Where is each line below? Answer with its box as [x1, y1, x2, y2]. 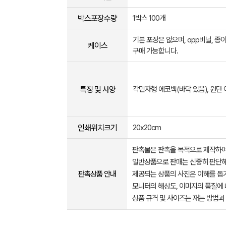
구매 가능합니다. [133, 46, 178, 55]
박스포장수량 [78, 13, 117, 23]
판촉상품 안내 [78, 169, 116, 179]
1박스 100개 [133, 14, 165, 23]
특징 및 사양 [79, 84, 116, 94]
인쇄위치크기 [78, 123, 117, 133]
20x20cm [133, 123, 161, 132]
